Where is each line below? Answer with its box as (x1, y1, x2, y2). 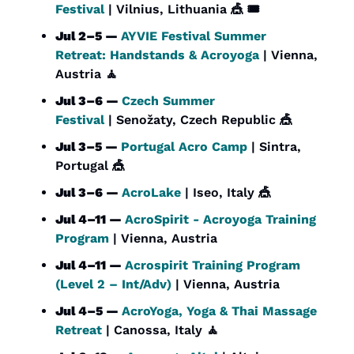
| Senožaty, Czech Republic (104, 112, 280, 128)
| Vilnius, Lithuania (104, 2, 231, 17)
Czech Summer (122, 93, 215, 109)
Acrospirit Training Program (125, 258, 300, 273)
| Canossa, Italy (102, 322, 206, 338)
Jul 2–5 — (55, 28, 121, 44)
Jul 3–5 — (55, 139, 121, 155)
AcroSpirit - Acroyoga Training (125, 212, 316, 228)
